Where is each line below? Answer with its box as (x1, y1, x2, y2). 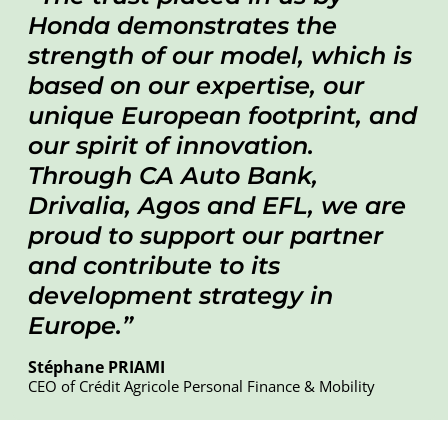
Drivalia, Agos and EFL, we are (28, 190, 406, 220)
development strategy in (28, 280, 333, 310)
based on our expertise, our (28, 70, 364, 100)
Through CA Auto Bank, (28, 160, 318, 190)
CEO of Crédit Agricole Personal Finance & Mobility (28, 375, 375, 396)
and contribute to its (28, 250, 280, 280)
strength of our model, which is (28, 40, 412, 70)
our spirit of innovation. (28, 130, 314, 160)
